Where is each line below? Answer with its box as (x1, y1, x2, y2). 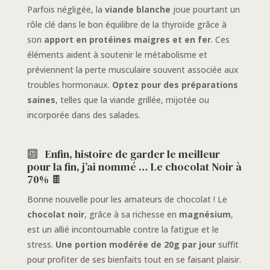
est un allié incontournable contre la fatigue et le (27, 224, 219, 236)
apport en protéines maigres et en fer (43, 34, 211, 46)
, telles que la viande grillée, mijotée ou (55, 94, 209, 106)
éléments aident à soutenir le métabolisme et (27, 49, 207, 61)
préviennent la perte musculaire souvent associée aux (27, 64, 239, 76)
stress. (27, 239, 55, 251)
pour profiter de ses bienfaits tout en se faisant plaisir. (27, 254, 241, 266)
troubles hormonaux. (27, 79, 112, 91)
